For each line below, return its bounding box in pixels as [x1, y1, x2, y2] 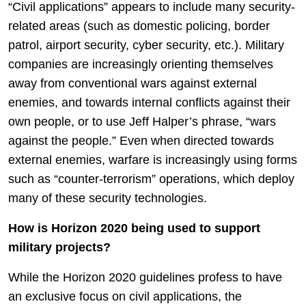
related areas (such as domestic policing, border [8, 19, 270, 33]
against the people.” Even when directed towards [8, 134, 274, 148]
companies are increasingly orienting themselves [8, 57, 273, 71]
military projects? [8, 240, 111, 254]
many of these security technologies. [8, 191, 207, 205]
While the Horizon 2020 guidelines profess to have [8, 270, 282, 284]
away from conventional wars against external [8, 76, 257, 90]
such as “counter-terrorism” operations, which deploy [8, 172, 294, 186]
